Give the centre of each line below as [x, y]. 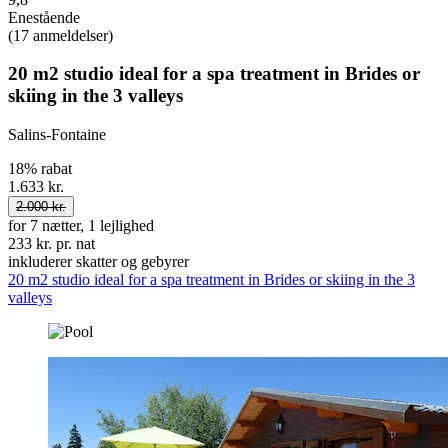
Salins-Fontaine [57, 135]
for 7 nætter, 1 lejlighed [81, 226]
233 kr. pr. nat [51, 244]
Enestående [44, 17]
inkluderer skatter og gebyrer [98, 262]
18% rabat [40, 169]
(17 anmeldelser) [60, 35]
